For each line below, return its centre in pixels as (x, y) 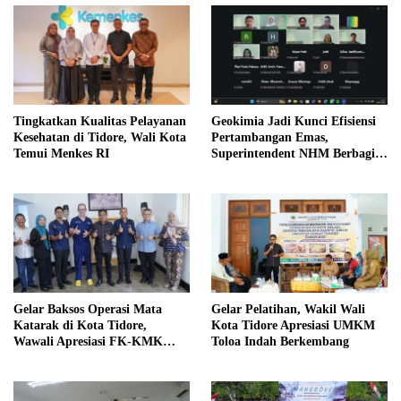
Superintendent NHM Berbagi (293, 153)
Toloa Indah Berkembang (282, 341)
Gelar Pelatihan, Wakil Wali (288, 309)
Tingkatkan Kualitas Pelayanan (100, 121)
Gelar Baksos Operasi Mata (88, 309)
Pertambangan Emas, (270, 137)
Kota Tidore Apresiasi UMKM (293, 325)
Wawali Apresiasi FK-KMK (88, 341)
